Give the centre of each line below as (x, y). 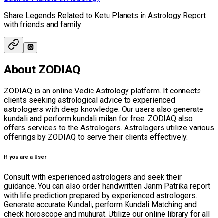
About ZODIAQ (42, 70)
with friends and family (43, 25)
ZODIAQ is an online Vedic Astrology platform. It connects (102, 91)
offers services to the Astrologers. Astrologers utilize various (109, 128)
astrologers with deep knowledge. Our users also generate (104, 109)
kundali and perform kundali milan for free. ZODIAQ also (98, 119)
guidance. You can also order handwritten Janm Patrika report (107, 186)
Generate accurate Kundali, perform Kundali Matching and (100, 204)
